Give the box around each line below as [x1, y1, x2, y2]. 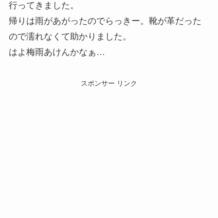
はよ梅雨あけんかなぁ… [8, 47, 105, 57]
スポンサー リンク [81, 79, 137, 87]
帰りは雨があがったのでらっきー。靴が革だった [8, 16, 201, 26]
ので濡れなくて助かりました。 [8, 31, 131, 41]
